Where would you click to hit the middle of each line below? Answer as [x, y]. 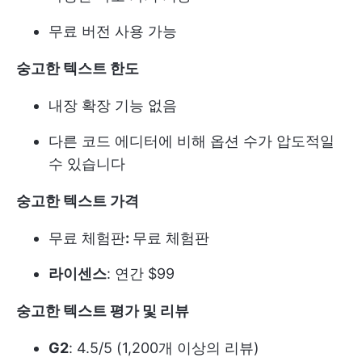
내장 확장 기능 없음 [113, 106]
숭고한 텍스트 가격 [78, 201]
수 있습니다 [87, 164]
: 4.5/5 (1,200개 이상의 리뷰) [164, 348]
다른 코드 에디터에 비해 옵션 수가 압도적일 [192, 141]
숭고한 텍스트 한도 [78, 69]
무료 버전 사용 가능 [113, 32]
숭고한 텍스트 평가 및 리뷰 [103, 311]
